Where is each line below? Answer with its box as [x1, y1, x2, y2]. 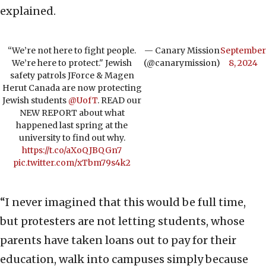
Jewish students [2, 95, 68, 106]
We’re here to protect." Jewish [12, 58, 132, 69]
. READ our [97, 95, 141, 106]
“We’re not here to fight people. [8, 45, 136, 56]
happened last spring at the [16, 120, 128, 131]
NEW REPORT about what [19, 107, 125, 119]
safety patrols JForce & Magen [9, 70, 134, 81]
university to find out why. [18, 132, 125, 144]
